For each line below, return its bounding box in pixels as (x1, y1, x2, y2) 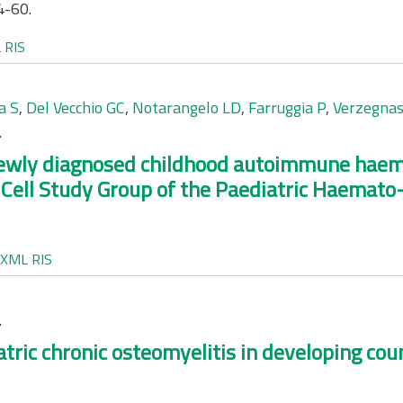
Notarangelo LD (132, 95, 241, 120)
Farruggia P (248, 95, 326, 120)
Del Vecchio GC (26, 95, 125, 120)
